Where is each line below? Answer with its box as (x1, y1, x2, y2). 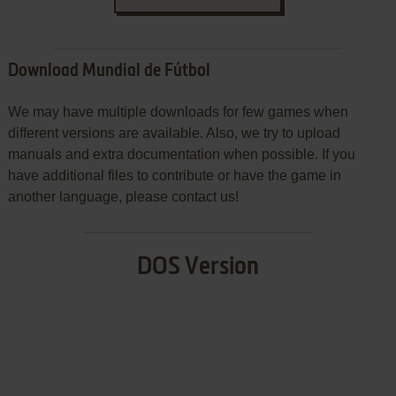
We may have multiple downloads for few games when (7, 103, 348, 119)
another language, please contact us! (7, 188, 239, 204)
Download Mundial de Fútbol (7, 62, 210, 80)
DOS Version (136, 254, 259, 279)
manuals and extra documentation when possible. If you (7, 146, 355, 162)
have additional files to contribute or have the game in (7, 167, 341, 183)
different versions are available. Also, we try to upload (7, 125, 340, 141)
